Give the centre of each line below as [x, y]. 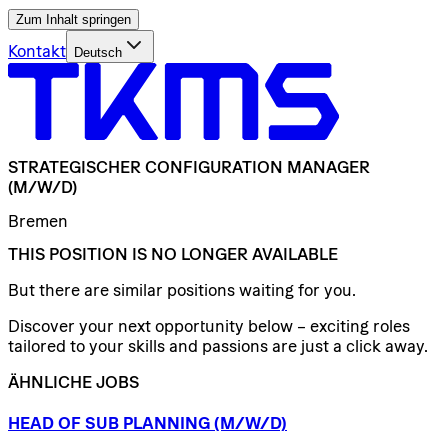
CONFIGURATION [214, 167]
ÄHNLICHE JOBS [73, 381]
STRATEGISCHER [74, 167]
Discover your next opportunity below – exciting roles [209, 325]
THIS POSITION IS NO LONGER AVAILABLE [173, 253]
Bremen [38, 220]
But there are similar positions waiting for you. [182, 289]
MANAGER [328, 167]
